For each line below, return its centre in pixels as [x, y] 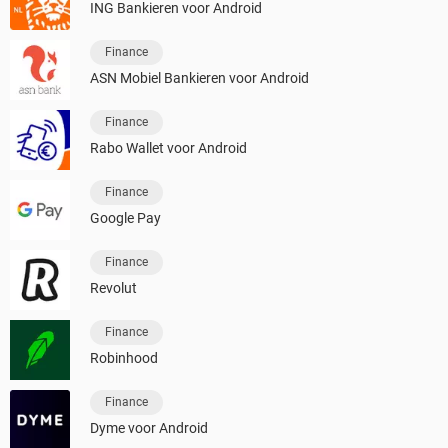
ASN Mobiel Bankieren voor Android [199, 78]
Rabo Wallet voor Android [168, 148]
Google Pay [125, 218]
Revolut [113, 288]
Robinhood [124, 358]
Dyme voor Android [149, 428]
